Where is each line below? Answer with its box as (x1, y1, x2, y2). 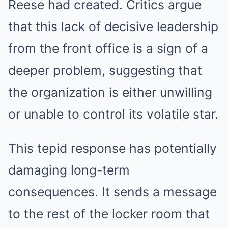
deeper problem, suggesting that (8, 63, 202, 78)
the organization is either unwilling (8, 84, 212, 100)
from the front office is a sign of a (8, 41, 208, 56)
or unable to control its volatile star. (8, 106, 218, 122)
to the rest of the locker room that (8, 206, 210, 222)
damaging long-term (8, 162, 130, 178)
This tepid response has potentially (8, 140, 217, 156)
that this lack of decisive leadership (8, 19, 218, 35)
